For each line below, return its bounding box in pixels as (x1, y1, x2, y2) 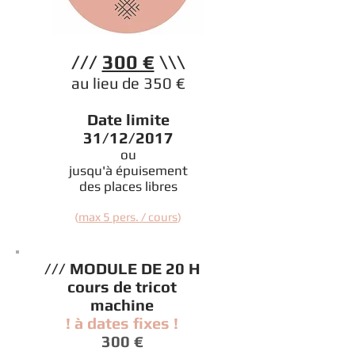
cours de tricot (67, 277, 177, 296)
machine (90, 296, 154, 314)
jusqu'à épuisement (68, 162, 188, 178)
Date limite (86, 110, 170, 128)
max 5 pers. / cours (78, 210, 177, 223)
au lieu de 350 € (71, 74, 185, 92)
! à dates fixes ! (66, 314, 178, 332)
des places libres (78, 178, 177, 194)
